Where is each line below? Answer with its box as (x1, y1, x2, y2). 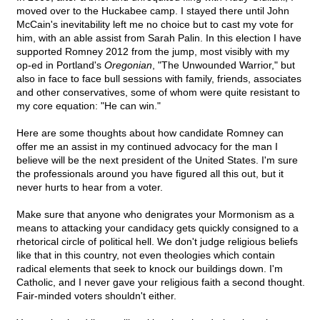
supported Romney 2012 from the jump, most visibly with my (16, 46, 289, 58)
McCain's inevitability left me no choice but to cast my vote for (16, 19, 294, 31)
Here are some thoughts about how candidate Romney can (16, 127, 284, 139)
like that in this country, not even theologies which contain (16, 249, 275, 261)
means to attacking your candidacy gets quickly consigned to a (16, 222, 299, 234)
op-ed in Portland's (16, 59, 104, 71)
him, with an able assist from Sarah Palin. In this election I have (16, 32, 301, 44)
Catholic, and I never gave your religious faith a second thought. (16, 276, 305, 289)
